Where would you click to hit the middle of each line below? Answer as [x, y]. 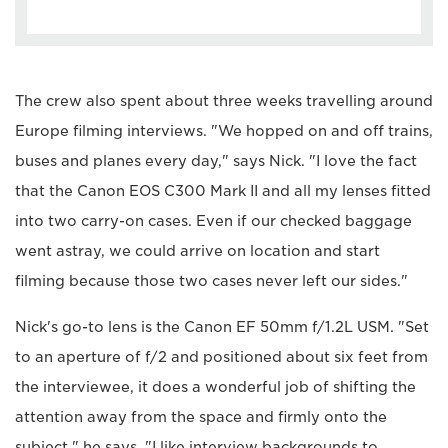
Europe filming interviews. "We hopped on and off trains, [224, 130]
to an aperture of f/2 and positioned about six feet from [221, 356]
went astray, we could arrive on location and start [197, 250]
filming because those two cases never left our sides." [211, 280]
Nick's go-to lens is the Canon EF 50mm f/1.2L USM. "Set [222, 326]
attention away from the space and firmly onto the [201, 416]
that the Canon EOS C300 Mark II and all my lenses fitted [223, 190]
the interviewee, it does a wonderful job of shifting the [215, 386]
